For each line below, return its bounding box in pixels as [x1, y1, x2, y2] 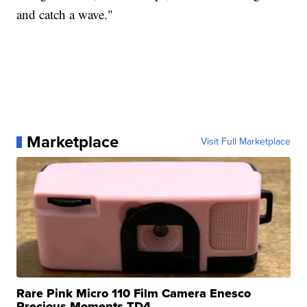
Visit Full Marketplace [200, 134, 291, 149]
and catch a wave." [16, 5, 114, 23]
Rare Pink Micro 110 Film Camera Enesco [16, 284, 251, 303]
